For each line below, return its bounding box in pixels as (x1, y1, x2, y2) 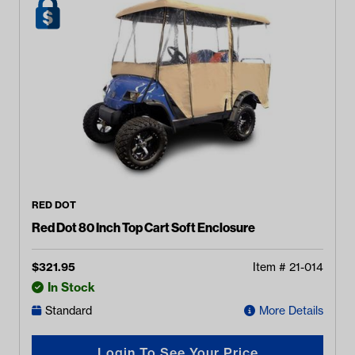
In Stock (48, 279, 95, 295)
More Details (259, 303, 323, 319)
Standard (45, 303, 92, 319)
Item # (253, 259, 289, 274)
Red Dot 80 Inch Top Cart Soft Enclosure (32, 219, 255, 235)
